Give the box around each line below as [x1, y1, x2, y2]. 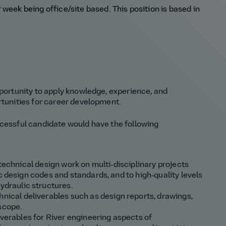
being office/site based [23, 6, 109, 14]
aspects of [112, 214, 152, 222]
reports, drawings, [127, 193, 193, 201]
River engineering [45, 214, 113, 222]
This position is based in [112, 6, 200, 14]
